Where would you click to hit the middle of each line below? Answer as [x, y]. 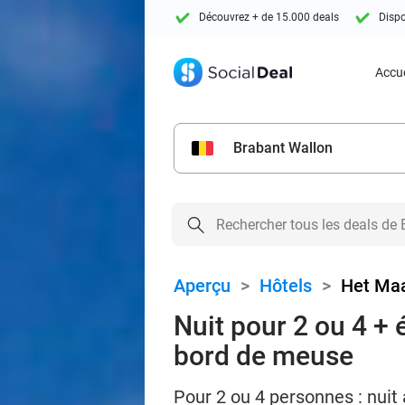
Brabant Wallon [283, 148]
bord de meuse [264, 356]
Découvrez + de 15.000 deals [269, 18]
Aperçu [202, 286]
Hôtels [286, 286]
